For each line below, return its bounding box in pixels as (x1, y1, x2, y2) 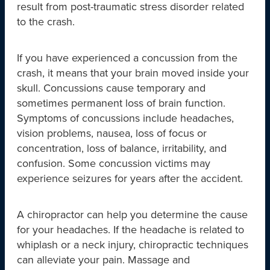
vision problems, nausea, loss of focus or (17, 127, 207, 140)
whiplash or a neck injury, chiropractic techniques (17, 238, 248, 251)
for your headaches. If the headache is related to (17, 223, 244, 236)
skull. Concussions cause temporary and (17, 81, 206, 95)
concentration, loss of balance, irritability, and (17, 142, 227, 155)
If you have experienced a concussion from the (17, 51, 237, 64)
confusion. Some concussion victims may (17, 157, 210, 170)
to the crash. (17, 15, 75, 28)
